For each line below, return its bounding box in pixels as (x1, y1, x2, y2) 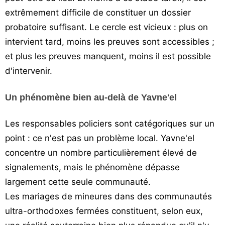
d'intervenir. (5, 66, 52, 76)
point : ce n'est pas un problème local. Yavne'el (5, 133, 194, 143)
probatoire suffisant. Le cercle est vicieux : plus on (5, 22, 208, 32)
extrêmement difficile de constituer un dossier (5, 8, 191, 18)
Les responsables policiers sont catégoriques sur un (5, 119, 214, 129)
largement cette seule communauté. (5, 177, 151, 187)
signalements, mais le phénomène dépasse (5, 162, 180, 172)
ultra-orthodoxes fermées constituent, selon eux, (5, 206, 203, 216)
